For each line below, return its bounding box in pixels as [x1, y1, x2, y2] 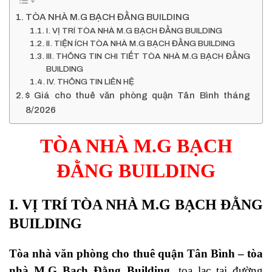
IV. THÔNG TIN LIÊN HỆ [46, 77, 134, 87]
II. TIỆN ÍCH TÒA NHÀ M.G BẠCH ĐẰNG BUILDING [46, 39, 235, 49]
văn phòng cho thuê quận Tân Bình [55, 247, 235, 260]
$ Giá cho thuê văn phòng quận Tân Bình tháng [25, 90, 250, 101]
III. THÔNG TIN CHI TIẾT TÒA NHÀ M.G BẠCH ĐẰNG [46, 52, 250, 61]
